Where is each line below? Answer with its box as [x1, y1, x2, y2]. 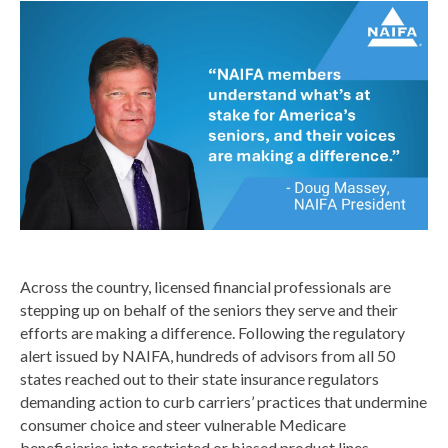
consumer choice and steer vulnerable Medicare [20, 415, 346, 435]
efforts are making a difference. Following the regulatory [20, 323, 405, 343]
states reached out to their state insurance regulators [20, 369, 379, 389]
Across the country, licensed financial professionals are [20, 277, 391, 297]
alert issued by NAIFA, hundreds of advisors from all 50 [20, 346, 395, 366]
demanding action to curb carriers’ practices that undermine [20, 392, 427, 412]
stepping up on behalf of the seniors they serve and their [20, 300, 398, 320]
